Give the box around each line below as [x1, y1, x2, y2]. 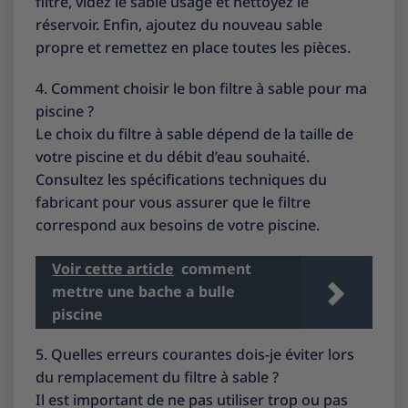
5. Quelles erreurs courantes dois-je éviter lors [36, 344, 354, 365]
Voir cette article [52, 259, 174, 280]
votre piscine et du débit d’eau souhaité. [36, 147, 310, 168]
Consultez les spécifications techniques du [36, 169, 327, 190]
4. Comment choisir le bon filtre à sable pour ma [36, 78, 367, 99]
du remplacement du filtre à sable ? [36, 367, 279, 388]
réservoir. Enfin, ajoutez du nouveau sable [36, 14, 322, 35]
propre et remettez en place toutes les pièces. [36, 36, 351, 57]
